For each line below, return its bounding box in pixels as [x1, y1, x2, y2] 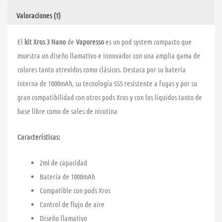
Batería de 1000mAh [40, 172, 95, 181]
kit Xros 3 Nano [24, 37, 66, 47]
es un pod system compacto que [104, 37, 192, 47]
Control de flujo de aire [40, 200, 105, 209]
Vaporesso [76, 37, 104, 47]
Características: [17, 132, 60, 142]
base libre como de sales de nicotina [17, 107, 117, 116]
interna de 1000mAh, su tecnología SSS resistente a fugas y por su [17, 79, 197, 88]
